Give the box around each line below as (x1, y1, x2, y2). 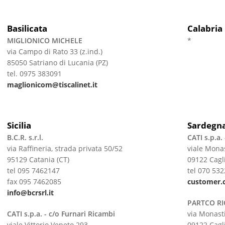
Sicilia (7, 120, 31, 131)
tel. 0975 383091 (7, 69, 62, 78)
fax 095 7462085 (7, 177, 61, 186)
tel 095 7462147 (7, 166, 60, 175)
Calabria (187, 23, 222, 34)
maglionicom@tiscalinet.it (7, 80, 97, 89)
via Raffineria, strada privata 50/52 (7, 144, 123, 153)
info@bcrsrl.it (7, 188, 54, 197)
